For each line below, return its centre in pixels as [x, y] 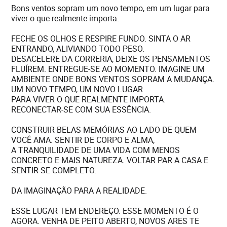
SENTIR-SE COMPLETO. [54, 170]
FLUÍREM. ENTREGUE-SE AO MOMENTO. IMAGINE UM [108, 69]
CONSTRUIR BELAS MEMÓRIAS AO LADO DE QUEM [104, 130]
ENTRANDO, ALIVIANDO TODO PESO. [78, 49]
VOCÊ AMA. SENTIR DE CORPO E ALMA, [83, 140]
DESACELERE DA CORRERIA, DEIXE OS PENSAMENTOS [111, 59]
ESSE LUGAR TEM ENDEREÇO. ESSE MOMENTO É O [105, 211]
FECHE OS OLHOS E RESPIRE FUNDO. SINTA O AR [101, 39]
